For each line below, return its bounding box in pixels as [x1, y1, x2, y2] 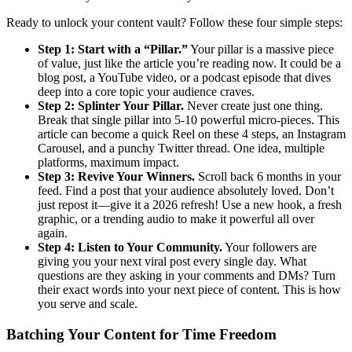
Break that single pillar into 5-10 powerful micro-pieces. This [38, 112, 339, 126]
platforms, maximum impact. [38, 155, 179, 169]
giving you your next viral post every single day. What [38, 254, 306, 268]
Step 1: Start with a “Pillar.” [38, 42, 188, 56]
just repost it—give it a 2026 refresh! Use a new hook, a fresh [38, 197, 342, 211]
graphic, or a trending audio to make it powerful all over [38, 211, 314, 225]
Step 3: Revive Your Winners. [38, 169, 195, 183]
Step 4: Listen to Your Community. [38, 240, 222, 254]
